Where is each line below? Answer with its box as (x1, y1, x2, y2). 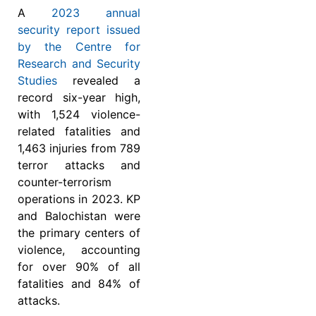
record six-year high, (18, 90, 140, 104)
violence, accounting (18, 242, 140, 257)
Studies (18, 73, 57, 87)
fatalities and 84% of (18, 276, 140, 291)
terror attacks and (18, 157, 140, 172)
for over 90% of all (18, 259, 140, 274)
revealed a (57, 73, 140, 87)
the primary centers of (18, 225, 140, 240)
